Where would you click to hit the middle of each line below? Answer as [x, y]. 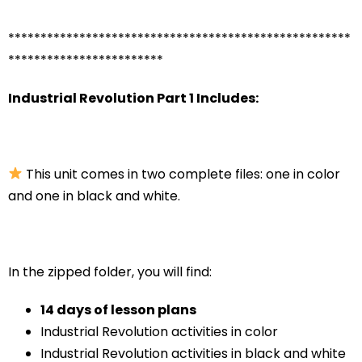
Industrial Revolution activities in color [159, 331]
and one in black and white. [94, 196]
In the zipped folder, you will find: [110, 271]
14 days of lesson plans [118, 309]
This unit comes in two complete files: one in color [182, 174]
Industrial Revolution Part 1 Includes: [133, 98]
